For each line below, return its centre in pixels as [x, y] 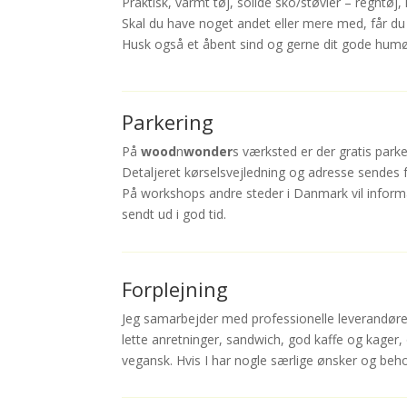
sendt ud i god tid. [174, 214]
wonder [208, 152]
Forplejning [205, 289]
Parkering [168, 122]
